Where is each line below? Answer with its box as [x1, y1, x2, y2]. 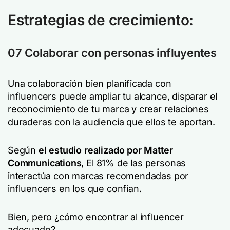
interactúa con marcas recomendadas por [8, 170, 189, 181]
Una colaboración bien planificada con [8, 78, 171, 89]
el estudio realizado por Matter [38, 145, 173, 156]
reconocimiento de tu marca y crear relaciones [8, 104, 209, 114]
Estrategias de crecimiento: [8, 11, 194, 29]
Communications [8, 158, 82, 168]
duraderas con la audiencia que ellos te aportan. [8, 117, 215, 127]
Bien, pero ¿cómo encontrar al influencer [8, 212, 184, 222]
